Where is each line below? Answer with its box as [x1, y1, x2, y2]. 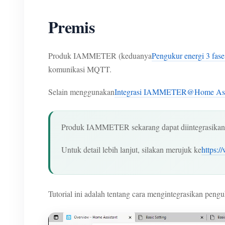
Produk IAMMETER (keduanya [48, 50, 152, 61]
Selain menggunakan [48, 86, 115, 97]
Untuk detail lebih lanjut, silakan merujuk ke [61, 144, 201, 155]
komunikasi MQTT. [48, 64, 111, 74]
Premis [48, 15, 95, 39]
